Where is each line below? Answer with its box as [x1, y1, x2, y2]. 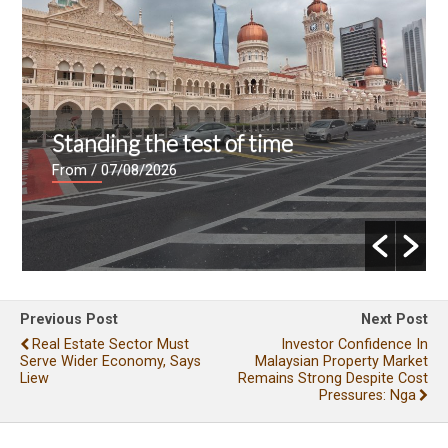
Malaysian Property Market [255, 352, 428, 370]
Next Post [361, 310, 428, 328]
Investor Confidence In [281, 335, 428, 353]
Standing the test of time [52, 128, 294, 157]
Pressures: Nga [319, 386, 416, 404]
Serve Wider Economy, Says [20, 352, 201, 370]
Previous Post [20, 310, 118, 328]
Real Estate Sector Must [32, 335, 189, 353]
